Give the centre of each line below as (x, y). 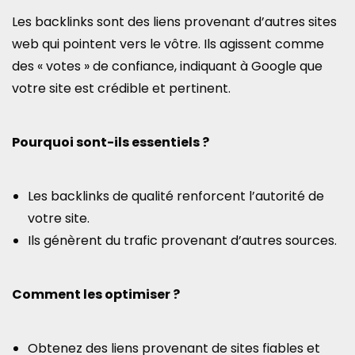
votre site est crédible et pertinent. (121, 88)
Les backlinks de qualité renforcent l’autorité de (176, 196)
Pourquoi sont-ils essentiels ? (111, 142)
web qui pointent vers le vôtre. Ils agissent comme (168, 44)
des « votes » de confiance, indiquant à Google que (167, 66)
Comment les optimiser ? (96, 294)
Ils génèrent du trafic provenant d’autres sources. (182, 240)
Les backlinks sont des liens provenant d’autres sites (174, 22)
